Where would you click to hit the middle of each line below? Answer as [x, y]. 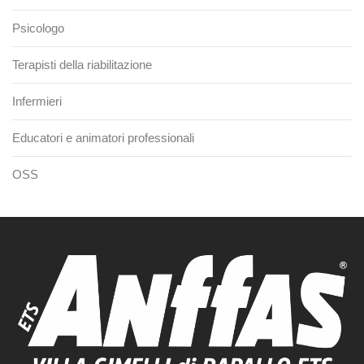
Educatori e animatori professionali [103, 138]
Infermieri [37, 102]
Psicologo [38, 28]
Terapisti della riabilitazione [82, 65]
